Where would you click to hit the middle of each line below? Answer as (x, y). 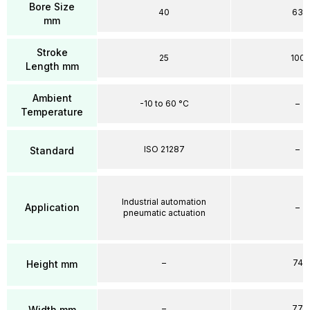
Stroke (52, 52)
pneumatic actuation (164, 213)
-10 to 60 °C (164, 103)
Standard (52, 151)
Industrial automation (164, 202)
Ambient (52, 98)
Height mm (52, 264)
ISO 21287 (164, 149)
